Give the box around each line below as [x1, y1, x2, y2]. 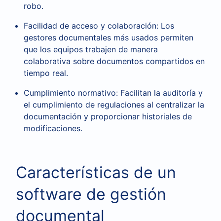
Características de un [16, 163, 176, 182]
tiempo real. [24, 68, 68, 78]
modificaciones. [24, 123, 82, 133]
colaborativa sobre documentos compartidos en [24, 56, 205, 66]
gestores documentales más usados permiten [24, 33, 193, 42]
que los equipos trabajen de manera [24, 44, 158, 54]
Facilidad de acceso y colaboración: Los [24, 21, 174, 31]
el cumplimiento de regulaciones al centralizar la [24, 100, 204, 110]
